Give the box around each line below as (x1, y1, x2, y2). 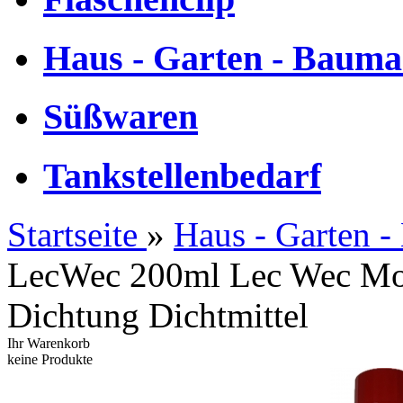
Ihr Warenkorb (7, 335, 90, 351)
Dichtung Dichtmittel (7, 295, 309, 335)
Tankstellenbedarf (43, 156, 321, 197)
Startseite (7, 214, 138, 254)
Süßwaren (43, 96, 198, 138)
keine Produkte (7, 351, 93, 367)
